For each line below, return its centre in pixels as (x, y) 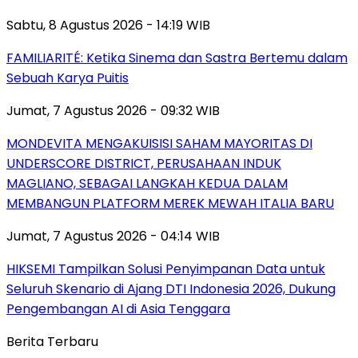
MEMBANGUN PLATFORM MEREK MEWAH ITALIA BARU (170, 204)
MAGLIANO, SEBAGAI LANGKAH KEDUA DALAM (147, 184)
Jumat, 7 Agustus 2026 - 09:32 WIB (113, 111)
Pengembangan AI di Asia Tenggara (118, 309)
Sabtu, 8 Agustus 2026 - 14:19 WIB (108, 26)
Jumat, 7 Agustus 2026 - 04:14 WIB (113, 237)
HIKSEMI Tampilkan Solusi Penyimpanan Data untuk (166, 269)
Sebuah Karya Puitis (68, 78)
